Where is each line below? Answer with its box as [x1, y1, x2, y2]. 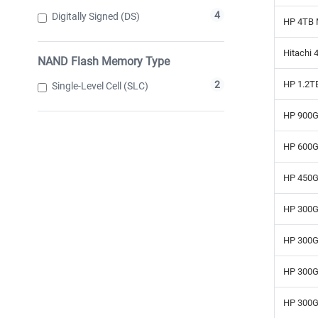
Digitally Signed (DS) [52, 10, 140, 22]
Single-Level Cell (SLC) [52, 79, 148, 92]
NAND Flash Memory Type [38, 54, 170, 68]
